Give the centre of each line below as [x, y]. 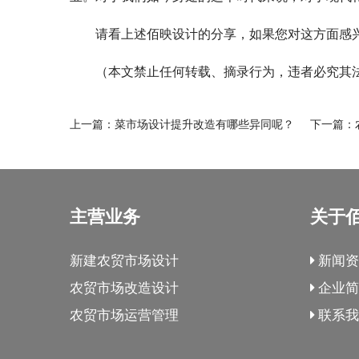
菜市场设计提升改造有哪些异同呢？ [204, 124]
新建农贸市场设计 [124, 260]
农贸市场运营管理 [124, 315]
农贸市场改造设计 [124, 288]
